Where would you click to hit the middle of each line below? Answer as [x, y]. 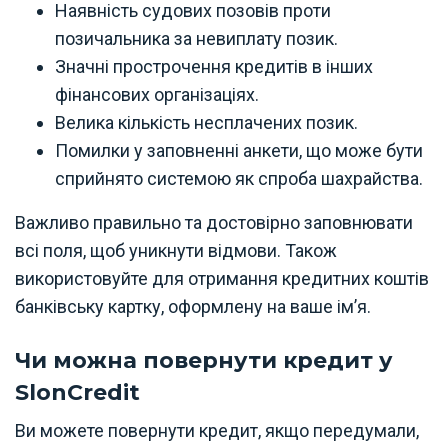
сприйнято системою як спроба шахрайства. [239, 178]
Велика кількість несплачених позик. [206, 122]
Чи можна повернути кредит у [204, 360]
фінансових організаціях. [157, 94]
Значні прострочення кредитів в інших [214, 66]
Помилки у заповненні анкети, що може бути [239, 150]
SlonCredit [77, 392]
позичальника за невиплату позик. [196, 38]
